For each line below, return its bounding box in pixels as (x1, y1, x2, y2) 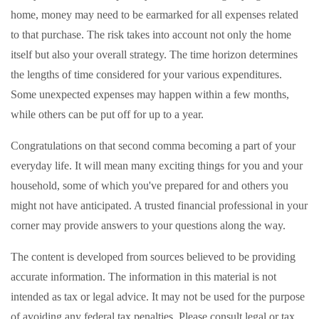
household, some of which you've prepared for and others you (11, 179, 288, 192)
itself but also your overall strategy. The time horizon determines (11, 48, 298, 61)
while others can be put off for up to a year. (11, 108, 204, 120)
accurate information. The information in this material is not (11, 271, 276, 283)
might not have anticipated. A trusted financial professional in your (11, 199, 308, 211)
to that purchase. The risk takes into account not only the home (11, 28, 291, 41)
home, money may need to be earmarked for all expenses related (11, 9, 298, 21)
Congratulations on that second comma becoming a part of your (11, 140, 296, 152)
